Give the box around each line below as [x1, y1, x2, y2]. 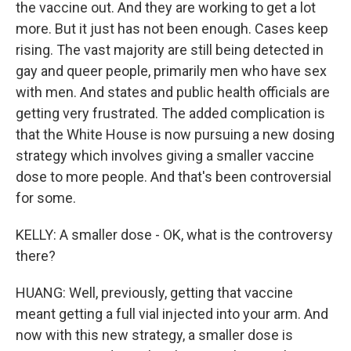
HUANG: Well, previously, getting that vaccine [16, 284, 293, 301]
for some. [16, 190, 76, 206]
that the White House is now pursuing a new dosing [16, 126, 335, 143]
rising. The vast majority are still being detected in [16, 42, 324, 58]
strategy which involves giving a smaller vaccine [16, 147, 314, 164]
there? [16, 248, 56, 264]
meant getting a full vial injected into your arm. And [16, 306, 328, 322]
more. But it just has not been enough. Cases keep [16, 20, 328, 37]
